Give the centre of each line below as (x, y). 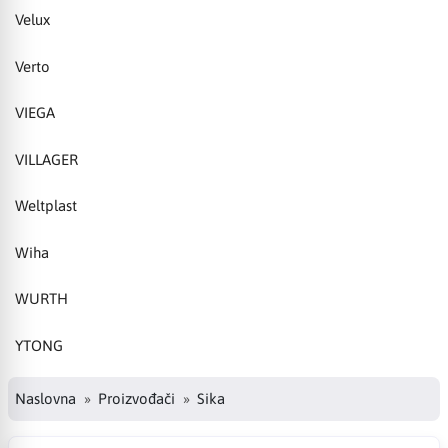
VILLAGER (46, 159)
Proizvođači (136, 398)
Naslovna (45, 398)
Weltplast (46, 206)
